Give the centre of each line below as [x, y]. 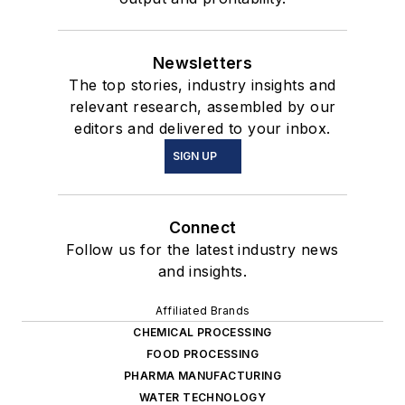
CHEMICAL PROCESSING [202, 333]
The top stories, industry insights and [202, 85]
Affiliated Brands [202, 311]
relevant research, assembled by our [202, 107]
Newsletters [202, 63]
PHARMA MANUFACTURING [202, 376]
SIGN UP [194, 156]
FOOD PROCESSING [202, 354]
